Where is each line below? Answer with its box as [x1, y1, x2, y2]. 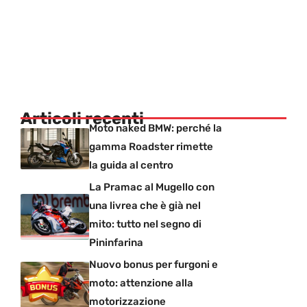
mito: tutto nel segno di [89, 217, 201, 230]
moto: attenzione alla [89, 276, 193, 289]
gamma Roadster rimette [89, 140, 213, 153]
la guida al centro [89, 158, 173, 171]
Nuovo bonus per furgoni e [89, 258, 218, 271]
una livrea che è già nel [89, 199, 201, 212]
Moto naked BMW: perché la [89, 121, 222, 134]
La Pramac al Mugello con [89, 180, 214, 193]
